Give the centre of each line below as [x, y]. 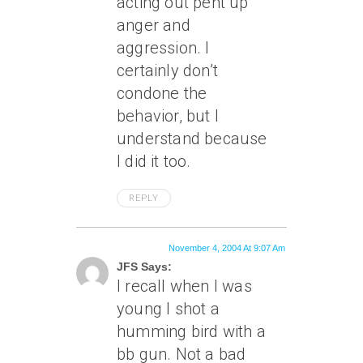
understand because [192, 139]
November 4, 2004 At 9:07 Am [227, 248]
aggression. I [163, 48]
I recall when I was [184, 286]
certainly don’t [167, 70]
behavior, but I [168, 116]
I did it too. [154, 161]
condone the [162, 93]
